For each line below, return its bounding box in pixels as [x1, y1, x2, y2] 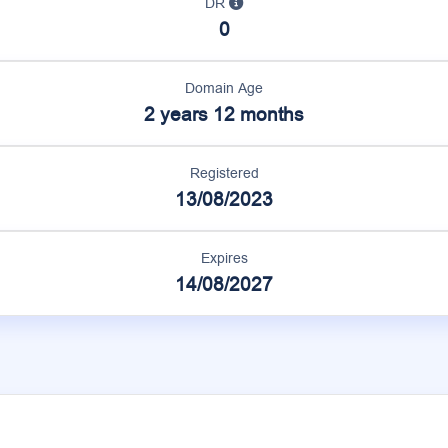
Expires [200, 248, 248, 268]
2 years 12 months [144, 101, 304, 128]
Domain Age [185, 78, 263, 98]
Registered [189, 163, 259, 183]
